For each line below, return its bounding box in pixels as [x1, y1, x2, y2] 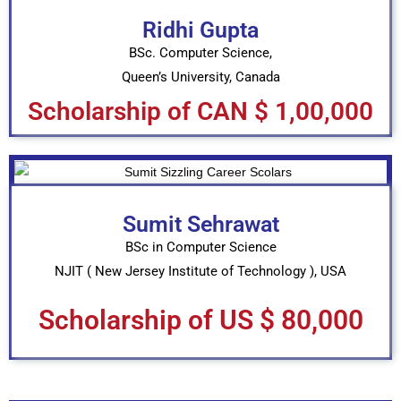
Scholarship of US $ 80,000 [38, 303, 363, 336]
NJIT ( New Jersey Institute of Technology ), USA [55, 262, 346, 279]
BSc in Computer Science [124, 238, 277, 255]
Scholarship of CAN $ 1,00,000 [28, 97, 373, 126]
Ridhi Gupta [142, 17, 259, 43]
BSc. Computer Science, [129, 45, 272, 61]
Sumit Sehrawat [122, 210, 279, 237]
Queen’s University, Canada [121, 69, 280, 85]
